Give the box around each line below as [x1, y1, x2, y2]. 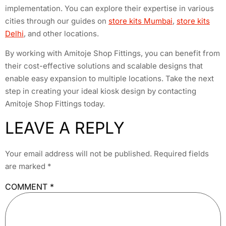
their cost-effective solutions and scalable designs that [5, 61, 203, 71]
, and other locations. [24, 28, 99, 38]
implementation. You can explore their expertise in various [5, 3, 214, 13]
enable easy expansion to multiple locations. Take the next [5, 74, 214, 84]
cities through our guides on [5, 16, 108, 26]
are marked [5, 161, 47, 171]
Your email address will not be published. [5, 148, 152, 158]
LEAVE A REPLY [5, 118, 125, 138]
